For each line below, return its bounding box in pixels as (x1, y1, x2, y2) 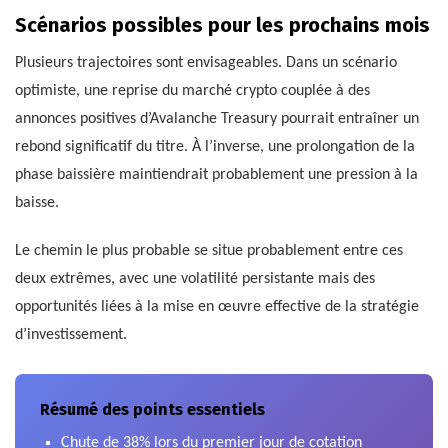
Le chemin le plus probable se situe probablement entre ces (15, 243, 403, 260)
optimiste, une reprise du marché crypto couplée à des (15, 83, 370, 100)
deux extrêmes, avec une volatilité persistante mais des (15, 271, 375, 288)
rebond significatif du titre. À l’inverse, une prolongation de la (15, 139, 415, 156)
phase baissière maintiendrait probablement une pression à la (15, 167, 418, 184)
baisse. (15, 195, 59, 212)
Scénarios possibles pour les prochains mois (15, 13, 430, 38)
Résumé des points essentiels (40, 400, 265, 420)
